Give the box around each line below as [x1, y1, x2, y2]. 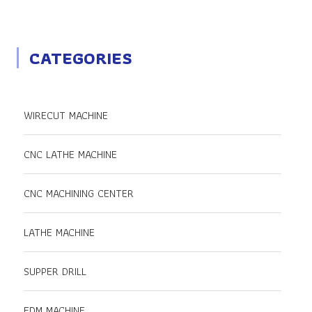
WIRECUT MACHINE [24, 107, 108, 125]
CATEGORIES [29, 44, 132, 72]
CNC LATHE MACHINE [24, 146, 117, 164]
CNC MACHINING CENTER [24, 185, 134, 203]
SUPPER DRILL [24, 263, 86, 281]
